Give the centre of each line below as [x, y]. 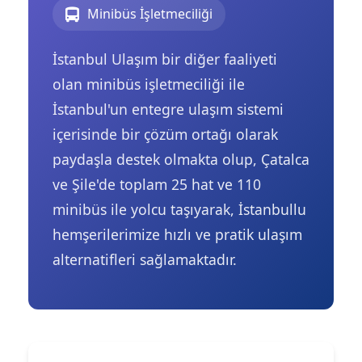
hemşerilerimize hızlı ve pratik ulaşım [177, 234]
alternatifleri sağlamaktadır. [145, 259]
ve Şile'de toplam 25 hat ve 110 [157, 184]
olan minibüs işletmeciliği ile [149, 84]
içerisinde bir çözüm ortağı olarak [165, 134]
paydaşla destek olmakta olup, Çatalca [181, 159]
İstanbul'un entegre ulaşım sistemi [168, 109]
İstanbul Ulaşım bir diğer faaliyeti [165, 59]
